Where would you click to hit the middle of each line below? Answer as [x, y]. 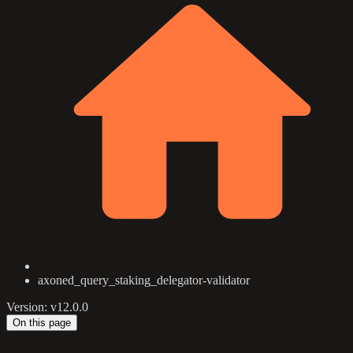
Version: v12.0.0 [47, 307]
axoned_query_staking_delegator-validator [144, 280]
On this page [42, 323]
